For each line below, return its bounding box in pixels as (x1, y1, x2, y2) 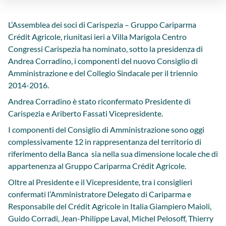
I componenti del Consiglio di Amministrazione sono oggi (8, 125, 204, 134)
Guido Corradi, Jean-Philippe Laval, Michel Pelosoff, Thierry (8, 213, 213, 223)
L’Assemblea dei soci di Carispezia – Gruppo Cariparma (8, 20, 196, 29)
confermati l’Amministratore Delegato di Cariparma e (8, 189, 191, 199)
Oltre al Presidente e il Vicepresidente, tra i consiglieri (8, 177, 192, 187)
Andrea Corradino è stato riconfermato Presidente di (8, 96, 191, 106)
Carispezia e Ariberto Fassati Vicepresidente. (8, 108, 163, 118)
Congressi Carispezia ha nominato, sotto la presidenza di (8, 44, 203, 53)
